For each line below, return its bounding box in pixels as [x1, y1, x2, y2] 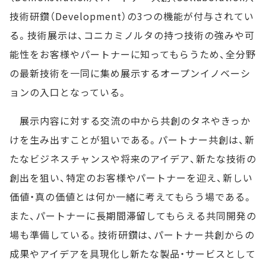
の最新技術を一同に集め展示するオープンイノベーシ [9, 66, 251, 80]
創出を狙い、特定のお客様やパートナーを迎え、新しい [9, 170, 253, 185]
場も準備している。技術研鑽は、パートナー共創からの [9, 227, 255, 242]
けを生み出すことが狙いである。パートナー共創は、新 [9, 132, 255, 147]
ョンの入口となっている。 [9, 85, 128, 99]
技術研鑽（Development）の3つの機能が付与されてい [9, 9, 254, 23]
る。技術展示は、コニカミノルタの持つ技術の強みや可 [9, 28, 255, 42]
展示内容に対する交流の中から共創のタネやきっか [9, 113, 251, 128]
